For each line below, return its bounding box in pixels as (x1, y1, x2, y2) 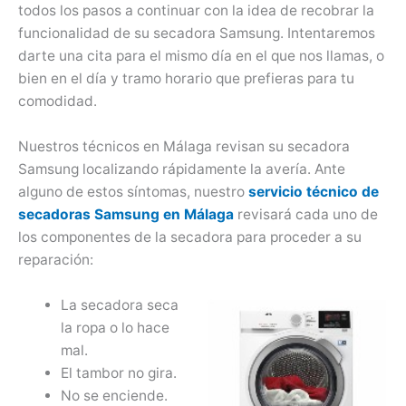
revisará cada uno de (234, 205, 378, 223)
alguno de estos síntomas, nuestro (18, 182, 248, 200)
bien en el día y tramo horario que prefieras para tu (18, 69, 354, 87)
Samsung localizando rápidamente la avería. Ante (18, 159, 345, 178)
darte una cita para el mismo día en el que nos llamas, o (18, 46, 384, 64)
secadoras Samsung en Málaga (18, 205, 234, 223)
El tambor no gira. (60, 363, 177, 382)
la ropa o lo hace (60, 318, 169, 336)
